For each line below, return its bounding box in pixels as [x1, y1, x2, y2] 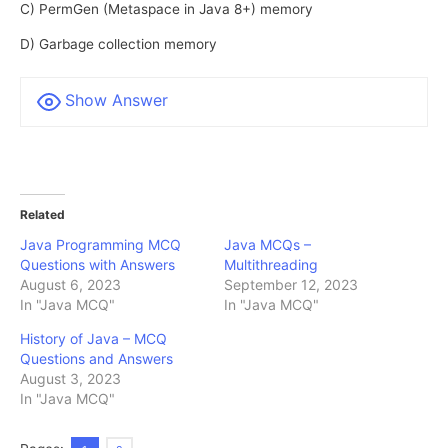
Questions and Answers [20, 350, 173, 368]
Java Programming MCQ [20, 236, 181, 254]
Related [20, 207, 65, 223]
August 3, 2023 [20, 370, 121, 388]
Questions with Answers [20, 256, 175, 274]
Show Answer [65, 89, 168, 110]
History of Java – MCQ [20, 330, 167, 348]
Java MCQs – [224, 236, 311, 254]
